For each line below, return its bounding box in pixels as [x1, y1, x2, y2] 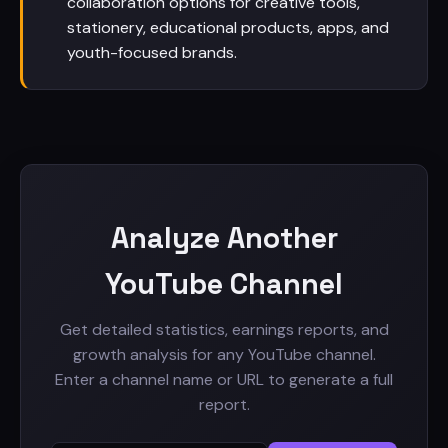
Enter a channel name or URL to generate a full [55, 369, 393, 390]
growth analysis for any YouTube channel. [72, 344, 376, 365]
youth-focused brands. [67, 42, 237, 63]
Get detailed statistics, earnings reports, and [59, 319, 389, 340]
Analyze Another [110, 220, 338, 256]
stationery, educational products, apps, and [67, 17, 389, 38]
